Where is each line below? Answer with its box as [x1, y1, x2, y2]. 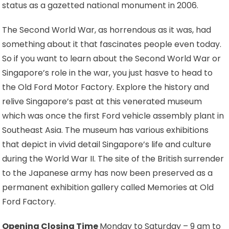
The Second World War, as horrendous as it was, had [2, 24, 212, 36]
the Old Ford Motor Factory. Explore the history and [2, 81, 210, 93]
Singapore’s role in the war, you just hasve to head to [2, 66, 213, 79]
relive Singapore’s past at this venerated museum [2, 95, 202, 107]
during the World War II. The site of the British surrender [2, 152, 224, 165]
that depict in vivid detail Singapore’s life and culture [2, 138, 212, 150]
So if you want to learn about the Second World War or [2, 52, 221, 64]
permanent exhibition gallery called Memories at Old [2, 181, 214, 193]
